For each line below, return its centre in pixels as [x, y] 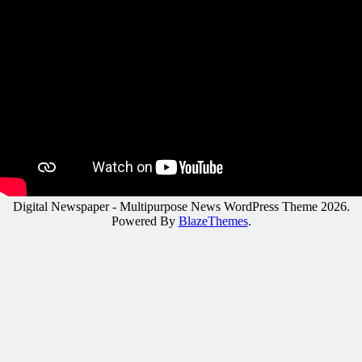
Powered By [145, 221]
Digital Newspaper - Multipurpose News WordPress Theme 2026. [181, 206]
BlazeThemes [213, 221]
